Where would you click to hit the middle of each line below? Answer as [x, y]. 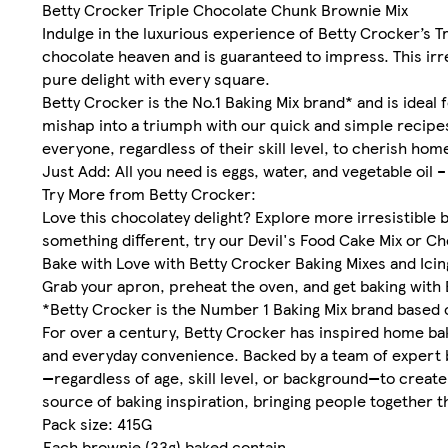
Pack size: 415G [97, 424]
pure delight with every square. [156, 79]
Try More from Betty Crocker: [149, 194]
